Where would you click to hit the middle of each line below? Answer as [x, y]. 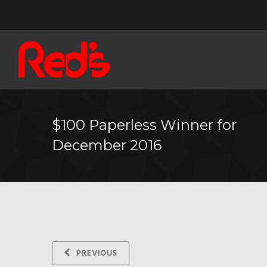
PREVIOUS [97, 254]
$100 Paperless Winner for [144, 125]
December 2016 [107, 145]
